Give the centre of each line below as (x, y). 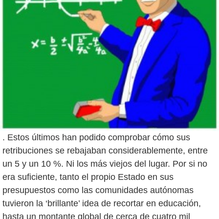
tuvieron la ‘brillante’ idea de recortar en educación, (102, 204)
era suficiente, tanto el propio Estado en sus (88, 177)
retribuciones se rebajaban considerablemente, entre (105, 151)
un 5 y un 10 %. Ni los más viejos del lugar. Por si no (105, 164)
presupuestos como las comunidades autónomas (98, 190)
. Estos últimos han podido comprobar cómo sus (96, 138)
